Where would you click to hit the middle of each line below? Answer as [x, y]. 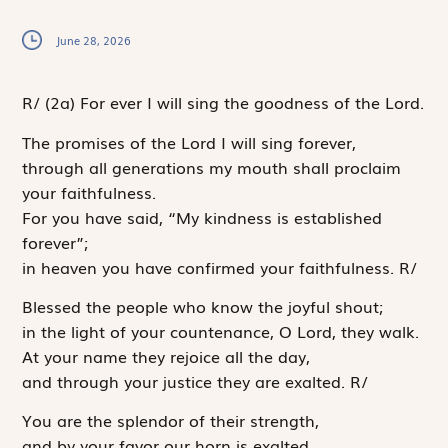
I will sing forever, [286, 141]
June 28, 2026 [94, 40]
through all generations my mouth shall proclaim [212, 166]
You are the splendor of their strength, [171, 420]
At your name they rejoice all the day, [166, 355]
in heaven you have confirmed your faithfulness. [211, 266]
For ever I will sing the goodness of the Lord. [252, 102]
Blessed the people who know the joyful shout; [203, 305]
